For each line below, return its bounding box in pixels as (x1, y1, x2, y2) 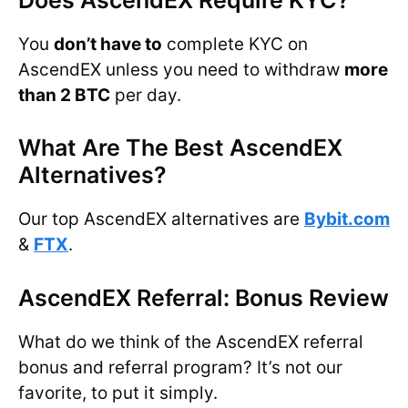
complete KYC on (162, 33, 308, 55)
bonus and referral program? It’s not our (18, 356, 342, 378)
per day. (110, 84, 181, 106)
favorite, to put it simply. (18, 382, 218, 403)
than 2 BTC (18, 84, 110, 106)
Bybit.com (304, 209, 390, 230)
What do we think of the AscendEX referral (18, 331, 363, 352)
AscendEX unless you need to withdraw (18, 58, 344, 80)
